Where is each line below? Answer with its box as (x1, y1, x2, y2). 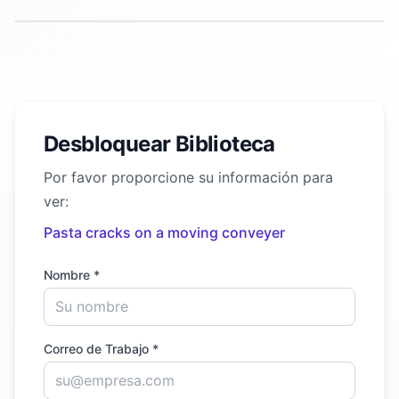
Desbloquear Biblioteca (44, 131, 275, 157)
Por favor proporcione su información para (44, 168, 333, 186)
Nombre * (44, 267, 100, 282)
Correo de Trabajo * (44, 341, 159, 356)
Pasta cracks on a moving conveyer (44, 224, 285, 241)
